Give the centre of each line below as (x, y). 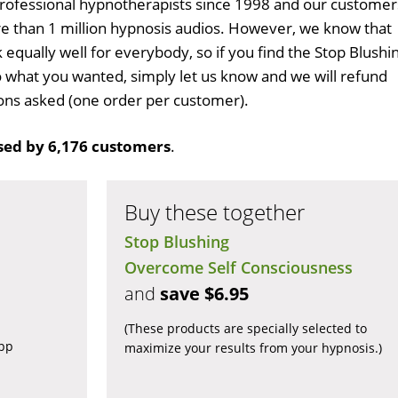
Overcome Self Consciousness (238, 267)
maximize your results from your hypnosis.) (253, 347)
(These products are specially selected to (245, 328)
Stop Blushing (176, 241)
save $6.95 (204, 293)
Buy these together (214, 211)
